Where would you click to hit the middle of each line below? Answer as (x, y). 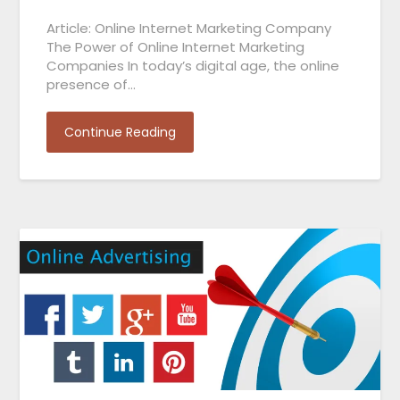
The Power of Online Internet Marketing (176, 47)
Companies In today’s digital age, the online (193, 66)
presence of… (92, 85)
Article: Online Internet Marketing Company (189, 29)
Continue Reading (121, 133)
